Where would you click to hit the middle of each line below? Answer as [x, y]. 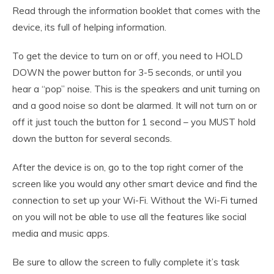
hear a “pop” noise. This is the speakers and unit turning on [136, 89]
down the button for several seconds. [92, 138]
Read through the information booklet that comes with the [136, 10]
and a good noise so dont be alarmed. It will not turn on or [135, 105]
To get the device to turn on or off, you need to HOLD [128, 56]
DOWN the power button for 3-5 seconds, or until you [127, 72]
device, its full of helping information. [89, 27]
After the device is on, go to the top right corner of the [128, 167]
